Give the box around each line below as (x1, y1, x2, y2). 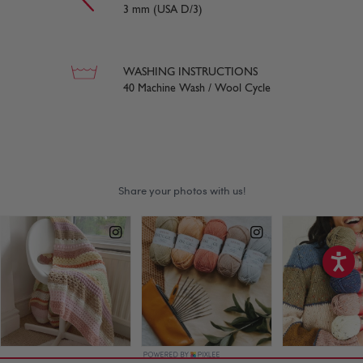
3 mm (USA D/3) (123, 3, 203, 16)
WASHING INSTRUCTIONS (123, 66, 258, 79)
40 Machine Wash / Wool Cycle (123, 82, 271, 95)
